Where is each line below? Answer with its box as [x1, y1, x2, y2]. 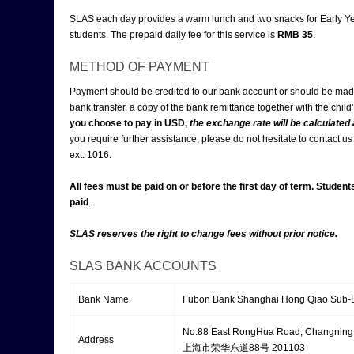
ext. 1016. [70, 149, 111, 160]
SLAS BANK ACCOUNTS [70, 259, 217, 273]
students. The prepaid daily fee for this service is [70, 29, 277, 40]
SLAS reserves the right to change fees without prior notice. [70, 228, 337, 239]
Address [78, 334, 114, 345]
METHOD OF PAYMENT [70, 60, 209, 73]
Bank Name [78, 294, 129, 305]
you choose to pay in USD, [70, 118, 190, 129]
